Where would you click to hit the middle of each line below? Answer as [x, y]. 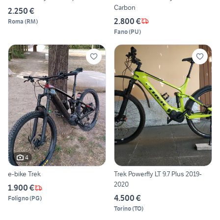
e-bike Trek [24, 174]
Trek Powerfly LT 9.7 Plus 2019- [158, 174]
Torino [123, 209]
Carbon [125, 7]
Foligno [18, 198]
